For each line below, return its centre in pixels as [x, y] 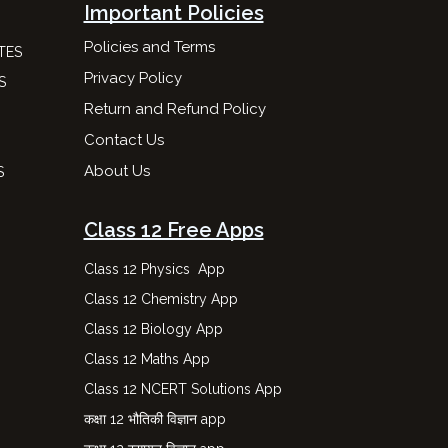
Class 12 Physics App [154, 269]
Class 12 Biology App [153, 329]
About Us [116, 171]
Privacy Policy [132, 78]
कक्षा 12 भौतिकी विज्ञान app [154, 419]
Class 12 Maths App [146, 359]
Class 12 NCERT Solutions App [182, 389]
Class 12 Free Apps [173, 230]
